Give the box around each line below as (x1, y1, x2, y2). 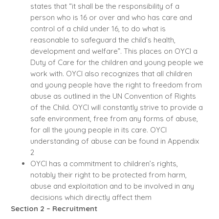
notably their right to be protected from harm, (30, 170, 187, 180)
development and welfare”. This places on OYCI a (30, 46, 197, 56)
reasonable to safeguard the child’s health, (30, 35, 175, 45)
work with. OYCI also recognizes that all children (30, 69, 192, 79)
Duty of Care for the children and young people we (30, 58, 203, 67)
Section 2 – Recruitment (10, 204, 97, 214)
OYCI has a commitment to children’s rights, (30, 159, 178, 169)
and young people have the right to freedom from (30, 80, 202, 90)
